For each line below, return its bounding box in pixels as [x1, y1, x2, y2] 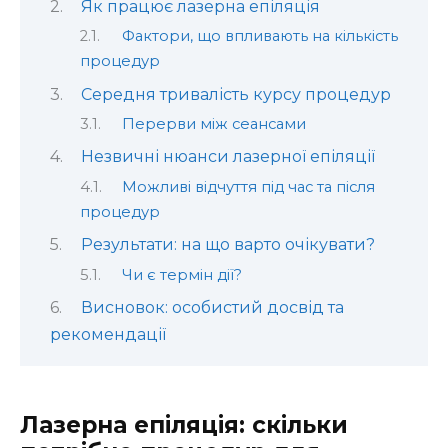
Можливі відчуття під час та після [121, 177, 375, 196]
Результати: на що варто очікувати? [80, 235, 375, 255]
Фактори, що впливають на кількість [121, 27, 398, 46]
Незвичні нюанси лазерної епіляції [80, 147, 375, 167]
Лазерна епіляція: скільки [20, 411, 348, 440]
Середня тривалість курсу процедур [80, 84, 391, 104]
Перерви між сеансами [121, 114, 306, 133]
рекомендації [50, 324, 166, 344]
